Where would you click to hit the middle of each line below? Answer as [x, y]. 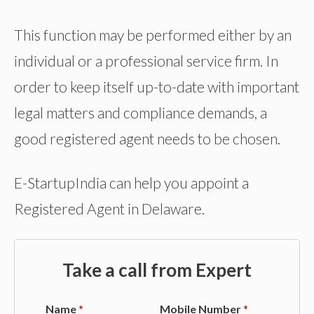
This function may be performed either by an [153, 35]
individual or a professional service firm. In [146, 61]
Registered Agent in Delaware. [109, 208]
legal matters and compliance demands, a [141, 113]
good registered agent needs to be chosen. [147, 139]
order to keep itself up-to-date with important [157, 87]
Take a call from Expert [157, 269]
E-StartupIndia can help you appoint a [131, 182]
